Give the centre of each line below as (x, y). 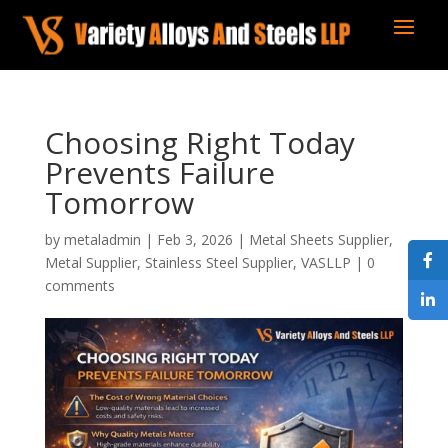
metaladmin (102, 239)
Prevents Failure (159, 172)
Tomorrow (119, 202)
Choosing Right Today (199, 142)
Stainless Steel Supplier (218, 262)
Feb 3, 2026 (194, 239)
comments (79, 285)
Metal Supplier (90, 262)
